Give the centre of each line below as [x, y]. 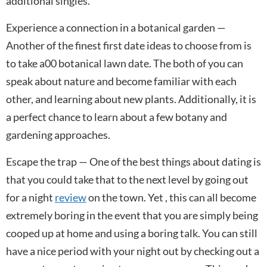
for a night [30, 197]
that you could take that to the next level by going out [127, 179]
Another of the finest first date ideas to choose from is [129, 45]
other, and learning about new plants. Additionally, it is [131, 99]
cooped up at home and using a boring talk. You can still [132, 233]
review [71, 197]
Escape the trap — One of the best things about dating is [133, 161]
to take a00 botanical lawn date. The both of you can [125, 63]
